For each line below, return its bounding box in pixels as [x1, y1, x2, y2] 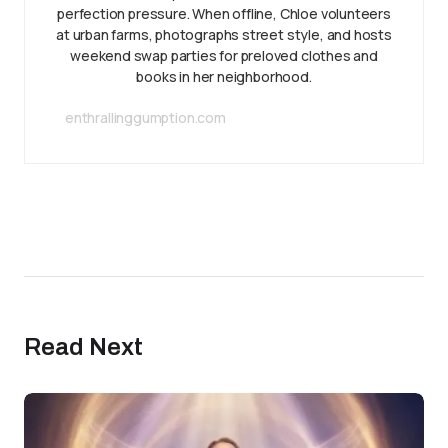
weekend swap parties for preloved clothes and [70, 46, 378, 65]
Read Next [24, 334, 143, 360]
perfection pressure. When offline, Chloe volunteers [57, 4, 391, 23]
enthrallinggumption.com [65, 108, 226, 127]
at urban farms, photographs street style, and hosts [56, 25, 392, 44]
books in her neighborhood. [136, 67, 312, 86]
